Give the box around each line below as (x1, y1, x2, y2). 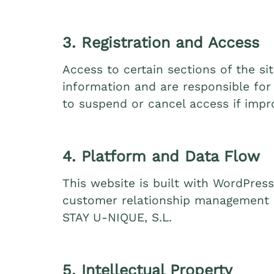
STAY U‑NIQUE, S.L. (62, 210, 172, 225)
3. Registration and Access (62, 34, 259, 52)
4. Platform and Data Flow (62, 147, 260, 166)
